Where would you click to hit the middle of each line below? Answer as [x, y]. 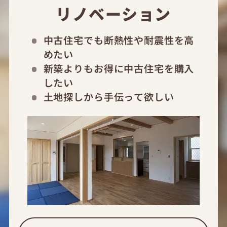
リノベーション [113, 14]
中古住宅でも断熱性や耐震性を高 [119, 40]
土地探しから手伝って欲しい [109, 97]
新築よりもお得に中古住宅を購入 [119, 68]
